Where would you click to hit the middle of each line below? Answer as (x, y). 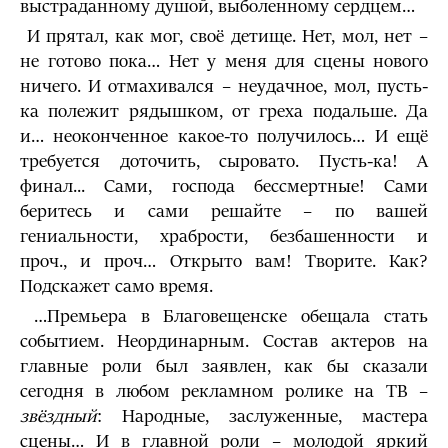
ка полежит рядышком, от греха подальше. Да (224, 111)
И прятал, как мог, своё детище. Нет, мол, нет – (224, 36)
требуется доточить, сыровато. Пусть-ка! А (224, 161)
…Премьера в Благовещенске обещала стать (224, 316)
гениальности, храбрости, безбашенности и (224, 236)
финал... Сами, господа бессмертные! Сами (224, 186)
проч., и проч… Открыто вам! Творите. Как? (224, 261)
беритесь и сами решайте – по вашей (224, 211)
